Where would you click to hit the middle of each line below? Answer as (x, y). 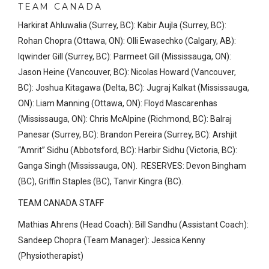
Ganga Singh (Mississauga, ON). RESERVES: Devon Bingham (132, 166)
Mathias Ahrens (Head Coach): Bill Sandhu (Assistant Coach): (133, 225)
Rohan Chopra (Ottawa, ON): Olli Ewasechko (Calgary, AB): (127, 41)
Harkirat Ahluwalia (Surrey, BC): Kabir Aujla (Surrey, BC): (122, 26)
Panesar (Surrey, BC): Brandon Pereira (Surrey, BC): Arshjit (128, 135)
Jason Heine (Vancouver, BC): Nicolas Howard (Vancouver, (127, 72)
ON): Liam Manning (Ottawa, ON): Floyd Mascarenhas (118, 104)
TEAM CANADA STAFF (61, 203)
